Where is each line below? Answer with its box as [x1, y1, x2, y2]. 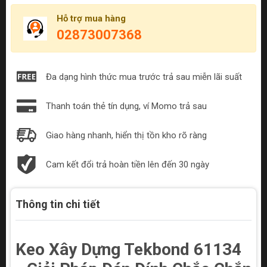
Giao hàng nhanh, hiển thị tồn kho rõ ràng [46, 129, 207, 141]
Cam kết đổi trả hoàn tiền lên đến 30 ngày [46, 159, 209, 170]
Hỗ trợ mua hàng [57, 13, 126, 24]
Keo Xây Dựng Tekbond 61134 [15, 240, 241, 260]
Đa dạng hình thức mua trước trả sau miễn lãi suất [46, 71, 242, 82]
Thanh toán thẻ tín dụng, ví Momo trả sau [46, 100, 207, 111]
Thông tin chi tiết [15, 198, 100, 211]
